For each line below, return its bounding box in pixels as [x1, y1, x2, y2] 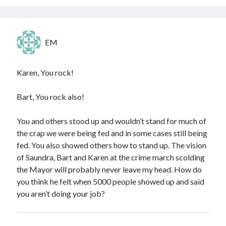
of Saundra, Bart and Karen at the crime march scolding [17, 152, 205, 162]
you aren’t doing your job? [17, 189, 105, 198]
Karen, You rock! [17, 68, 74, 77]
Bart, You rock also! [17, 92, 85, 101]
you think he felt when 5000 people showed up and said [17, 177, 205, 186]
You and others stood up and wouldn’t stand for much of [17, 116, 207, 126]
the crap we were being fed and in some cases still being [17, 128, 208, 138]
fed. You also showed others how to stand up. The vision [17, 140, 207, 150]
